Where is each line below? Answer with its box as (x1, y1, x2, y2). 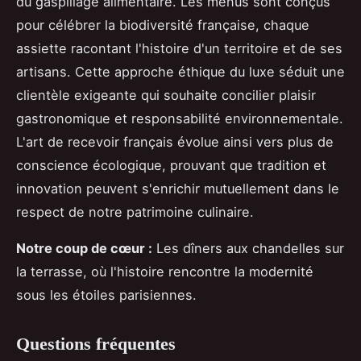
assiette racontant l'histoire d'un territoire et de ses (16, 40, 342, 57)
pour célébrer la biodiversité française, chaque (16, 17, 309, 34)
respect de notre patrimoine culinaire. (16, 204, 254, 221)
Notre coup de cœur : (16, 240, 152, 257)
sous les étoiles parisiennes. (16, 287, 197, 304)
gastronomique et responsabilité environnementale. (16, 110, 343, 127)
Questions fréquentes (16, 334, 176, 355)
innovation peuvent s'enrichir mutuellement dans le (16, 180, 339, 197)
